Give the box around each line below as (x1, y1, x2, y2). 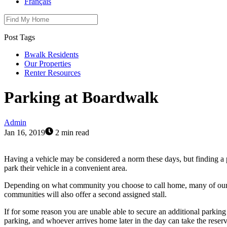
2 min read (53, 128, 89, 137)
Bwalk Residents (24, 50, 79, 59)
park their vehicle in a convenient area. (4, 163, 127, 172)
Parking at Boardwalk (4, 88, 159, 107)
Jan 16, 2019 (4, 128, 45, 137)
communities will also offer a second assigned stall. (4, 190, 167, 199)
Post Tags (4, 33, 35, 42)
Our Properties (24, 59, 71, 68)
